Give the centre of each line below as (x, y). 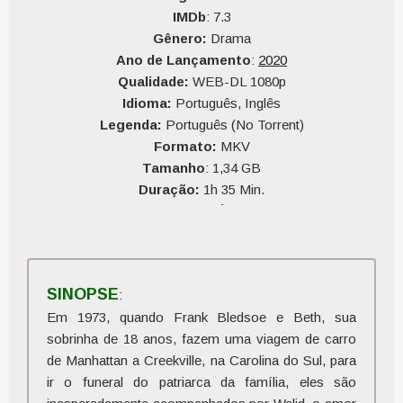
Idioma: (147, 103)
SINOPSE (83, 294)
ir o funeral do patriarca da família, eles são (201, 382)
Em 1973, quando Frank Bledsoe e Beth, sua (201, 317)
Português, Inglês (226, 103)
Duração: (169, 189)
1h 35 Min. (232, 189)
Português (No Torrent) (233, 125)
